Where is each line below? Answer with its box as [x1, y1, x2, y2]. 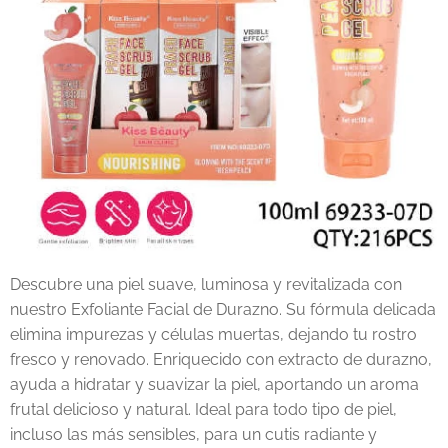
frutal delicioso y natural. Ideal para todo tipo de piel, [10, 400, 397, 419]
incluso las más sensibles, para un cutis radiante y [10, 425, 377, 444]
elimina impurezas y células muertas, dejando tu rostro [10, 325, 417, 344]
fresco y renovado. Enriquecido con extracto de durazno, [10, 350, 432, 369]
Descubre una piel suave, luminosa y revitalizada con [10, 275, 402, 294]
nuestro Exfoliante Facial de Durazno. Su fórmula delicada [10, 300, 436, 319]
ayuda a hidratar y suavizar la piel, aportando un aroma [10, 375, 419, 394]
